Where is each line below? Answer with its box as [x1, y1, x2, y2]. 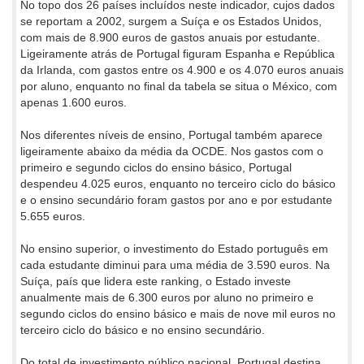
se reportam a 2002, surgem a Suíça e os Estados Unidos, [20, 14, 322, 28]
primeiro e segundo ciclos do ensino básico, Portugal [20, 160, 292, 174]
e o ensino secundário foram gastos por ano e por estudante [20, 193, 332, 206]
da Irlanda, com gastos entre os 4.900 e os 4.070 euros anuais [20, 63, 344, 76]
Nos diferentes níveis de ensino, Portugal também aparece [20, 128, 323, 141]
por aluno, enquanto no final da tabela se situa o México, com [20, 79, 337, 93]
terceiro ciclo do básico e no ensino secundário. [20, 323, 265, 336]
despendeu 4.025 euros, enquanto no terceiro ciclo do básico [20, 176, 336, 190]
